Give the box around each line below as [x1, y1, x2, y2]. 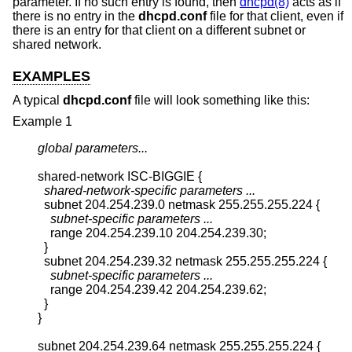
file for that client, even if [207, 9, 343, 24]
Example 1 [13, 115, 72, 129]
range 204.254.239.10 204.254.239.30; [38, 226, 266, 240]
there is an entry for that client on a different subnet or [13, 24, 306, 38]
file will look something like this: [131, 93, 310, 107]
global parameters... [38, 141, 148, 156]
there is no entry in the [13, 9, 138, 24]
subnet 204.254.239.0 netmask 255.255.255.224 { [38, 198, 320, 212]
